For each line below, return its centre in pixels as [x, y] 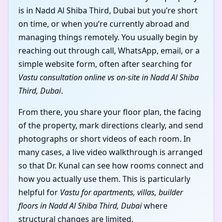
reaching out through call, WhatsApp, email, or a [109, 51]
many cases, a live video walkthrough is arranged [111, 152]
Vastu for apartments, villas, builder [121, 193]
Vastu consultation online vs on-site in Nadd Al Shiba [109, 78]
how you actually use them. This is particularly [104, 179]
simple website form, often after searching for [105, 64]
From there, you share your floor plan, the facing [110, 112]
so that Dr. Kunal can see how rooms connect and [111, 166]
